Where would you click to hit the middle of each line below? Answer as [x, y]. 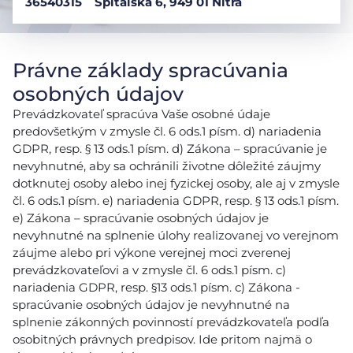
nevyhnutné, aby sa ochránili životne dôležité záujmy [167, 166]
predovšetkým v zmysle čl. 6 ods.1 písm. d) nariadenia [167, 131]
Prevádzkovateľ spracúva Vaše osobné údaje [141, 114]
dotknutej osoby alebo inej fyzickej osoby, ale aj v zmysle [176, 183]
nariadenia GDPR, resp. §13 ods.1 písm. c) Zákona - [156, 287]
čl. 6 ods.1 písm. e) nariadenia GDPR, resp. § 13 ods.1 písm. [176, 201]
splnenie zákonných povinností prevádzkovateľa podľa [171, 322]
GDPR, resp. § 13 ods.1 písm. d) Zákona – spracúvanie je [170, 149]
